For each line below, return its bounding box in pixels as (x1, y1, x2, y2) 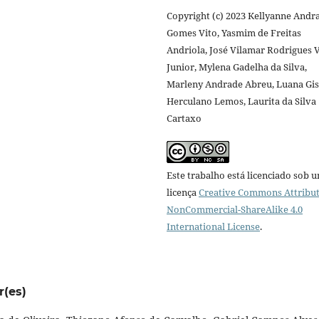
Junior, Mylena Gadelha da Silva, (167, 60, 307, 73)
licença (167, 185, 199, 199)
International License (167, 219, 260, 233)
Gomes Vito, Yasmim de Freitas (167, 26, 301, 39)
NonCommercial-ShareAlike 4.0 (167, 202, 303, 216)
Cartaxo (167, 111, 202, 125)
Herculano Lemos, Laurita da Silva (167, 94, 316, 108)
